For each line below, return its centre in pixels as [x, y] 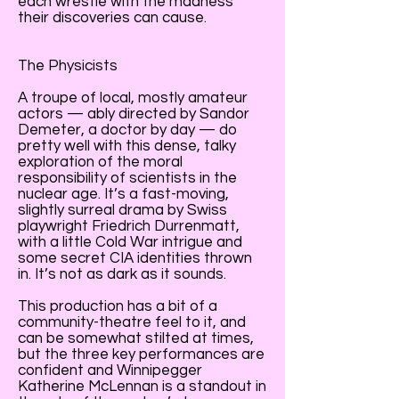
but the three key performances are [141, 354]
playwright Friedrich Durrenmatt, [129, 226]
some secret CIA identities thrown [135, 258]
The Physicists [68, 66]
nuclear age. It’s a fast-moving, [123, 194]
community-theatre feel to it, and [132, 322]
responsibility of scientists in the [127, 178]
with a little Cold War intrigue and [130, 242]
